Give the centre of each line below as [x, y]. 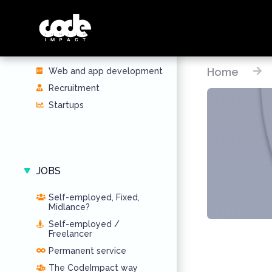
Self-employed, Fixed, [94, 197]
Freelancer [70, 234]
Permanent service [87, 251]
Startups [66, 105]
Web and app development [106, 71]
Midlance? [69, 207]
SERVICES [60, 45]
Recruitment [74, 88]
